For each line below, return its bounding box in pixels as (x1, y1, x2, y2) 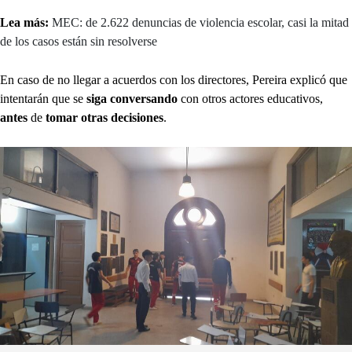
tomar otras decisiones (42, 111, 163, 125)
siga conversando (86, 92, 178, 106)
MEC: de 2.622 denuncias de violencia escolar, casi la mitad (52, 16, 349, 30)
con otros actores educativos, (178, 92, 323, 106)
